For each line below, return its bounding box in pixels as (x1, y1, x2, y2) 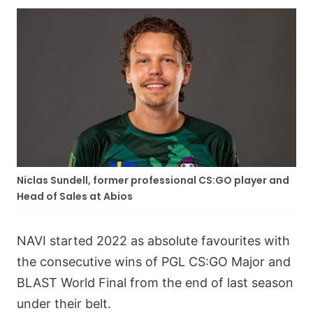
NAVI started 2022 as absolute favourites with (17, 233, 290, 248)
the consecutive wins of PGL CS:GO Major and (17, 254, 291, 269)
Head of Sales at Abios (17, 189, 135, 203)
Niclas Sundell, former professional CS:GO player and (17, 173, 289, 187)
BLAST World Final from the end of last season (17, 275, 293, 290)
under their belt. (17, 296, 115, 311)
